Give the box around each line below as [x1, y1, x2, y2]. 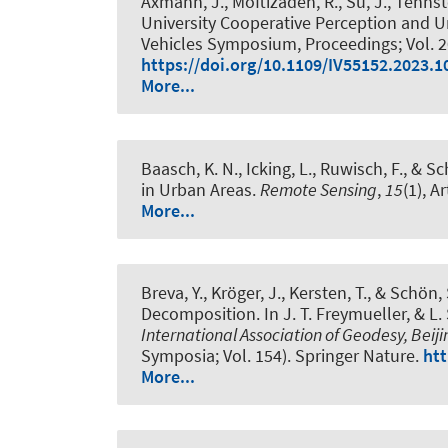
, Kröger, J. [203, 280, 281, 304]
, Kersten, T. [281, 280, 367, 304]
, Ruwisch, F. [312, 156, 403, 180]
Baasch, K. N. [141, 156, 238, 180]
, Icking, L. [238, 156, 312, 180]
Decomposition [141, 301, 256, 325]
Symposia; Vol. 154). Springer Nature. [141, 343, 423, 367]
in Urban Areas [141, 177, 252, 201]
